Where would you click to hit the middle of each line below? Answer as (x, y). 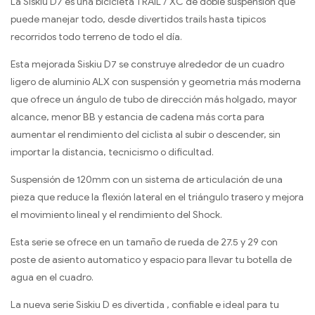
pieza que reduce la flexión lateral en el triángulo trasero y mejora (157, 197)
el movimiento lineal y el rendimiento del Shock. (116, 214)
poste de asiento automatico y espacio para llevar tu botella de (151, 259)
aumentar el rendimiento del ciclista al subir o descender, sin (146, 134)
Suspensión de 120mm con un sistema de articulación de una (147, 179)
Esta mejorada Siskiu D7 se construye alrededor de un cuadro (147, 64)
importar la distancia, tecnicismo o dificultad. (112, 152)
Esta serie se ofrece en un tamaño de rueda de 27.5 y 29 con (144, 242)
